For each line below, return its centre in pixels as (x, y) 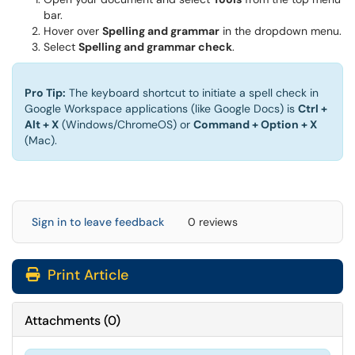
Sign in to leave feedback (98, 222)
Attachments (63, 321)
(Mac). (41, 140)
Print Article (86, 275)
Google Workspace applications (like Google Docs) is (161, 109)
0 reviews (213, 222)
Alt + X (42, 124)
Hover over (73, 31)
